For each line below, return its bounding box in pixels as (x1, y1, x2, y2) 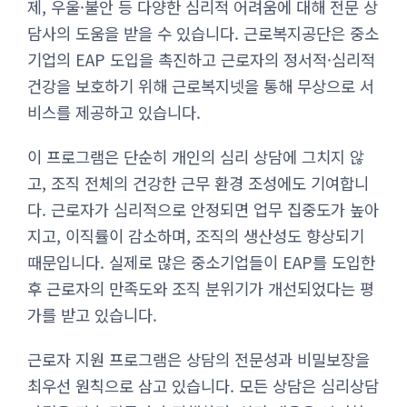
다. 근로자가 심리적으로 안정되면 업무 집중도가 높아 (27, 197, 379, 221)
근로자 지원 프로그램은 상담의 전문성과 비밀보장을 (27, 347, 370, 371)
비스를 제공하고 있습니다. (27, 100, 201, 124)
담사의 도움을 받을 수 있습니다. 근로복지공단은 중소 (27, 21, 379, 45)
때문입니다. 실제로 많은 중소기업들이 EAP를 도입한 (27, 250, 375, 273)
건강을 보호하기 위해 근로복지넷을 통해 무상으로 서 (27, 74, 374, 97)
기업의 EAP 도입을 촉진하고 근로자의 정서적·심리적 (27, 47, 375, 71)
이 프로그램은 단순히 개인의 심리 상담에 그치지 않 (27, 144, 364, 168)
